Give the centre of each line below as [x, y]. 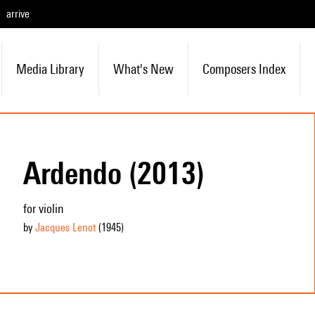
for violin [43, 208]
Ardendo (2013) [114, 173]
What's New [143, 69]
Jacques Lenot [65, 227]
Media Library [50, 69]
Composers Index [244, 69]
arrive [18, 14]
